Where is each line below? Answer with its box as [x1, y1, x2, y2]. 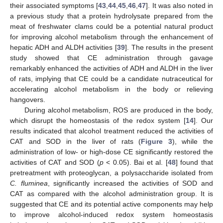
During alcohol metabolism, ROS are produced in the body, [24, 106, 213, 114]
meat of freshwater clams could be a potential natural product [10, 22, 213, 30]
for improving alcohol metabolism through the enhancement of [10, 32, 213, 41]
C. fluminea [10, 179, 48, 187]
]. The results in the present [125, 43, 213, 51]
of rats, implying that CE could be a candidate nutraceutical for [10, 74, 213, 83]
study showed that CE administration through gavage [10, 53, 213, 62]
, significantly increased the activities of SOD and [47, 179, 213, 187]
